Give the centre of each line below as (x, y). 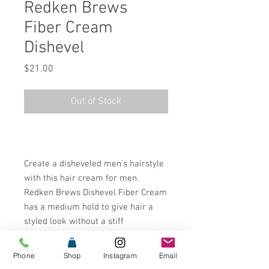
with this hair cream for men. (81, 178)
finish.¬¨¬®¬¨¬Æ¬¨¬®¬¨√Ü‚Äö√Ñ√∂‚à (94, 236)
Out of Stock (96, 101)
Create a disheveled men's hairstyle (94, 164)
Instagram (120, 255)
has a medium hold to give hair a (89, 207)
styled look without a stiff (74, 221)
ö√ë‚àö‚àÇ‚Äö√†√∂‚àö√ (67, 250)
